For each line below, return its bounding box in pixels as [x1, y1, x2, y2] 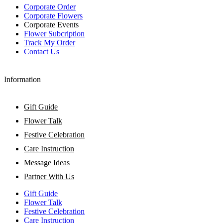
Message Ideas [24, 158, 70, 167]
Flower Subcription [24, 29, 85, 38]
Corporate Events [24, 20, 79, 29]
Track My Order [24, 38, 75, 47]
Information [4, 75, 41, 84]
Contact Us [24, 47, 59, 56]
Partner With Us [24, 172, 74, 181]
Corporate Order [24, 2, 76, 11]
